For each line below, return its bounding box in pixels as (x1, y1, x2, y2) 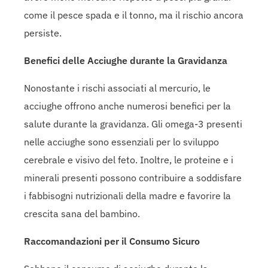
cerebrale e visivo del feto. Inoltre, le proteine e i (24, 153, 233, 166)
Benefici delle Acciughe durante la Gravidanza (24, 54, 227, 66)
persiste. (24, 26, 62, 39)
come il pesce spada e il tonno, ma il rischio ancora (24, 8, 243, 21)
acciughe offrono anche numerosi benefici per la (24, 99, 231, 112)
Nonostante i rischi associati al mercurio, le (24, 81, 211, 94)
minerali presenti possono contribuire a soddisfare (24, 171, 242, 184)
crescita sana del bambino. (24, 207, 140, 220)
